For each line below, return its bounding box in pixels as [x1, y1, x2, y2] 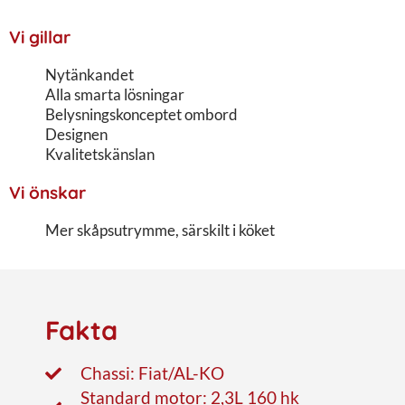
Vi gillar [9, 25, 71, 48]
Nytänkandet [45, 64, 134, 84]
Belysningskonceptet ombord [45, 104, 238, 124]
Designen [45, 124, 108, 144]
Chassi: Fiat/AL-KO [80, 362, 224, 383]
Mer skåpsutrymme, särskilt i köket [45, 220, 275, 240]
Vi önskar [9, 181, 86, 203]
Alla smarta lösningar [45, 84, 184, 104]
